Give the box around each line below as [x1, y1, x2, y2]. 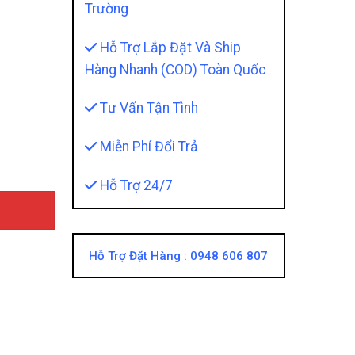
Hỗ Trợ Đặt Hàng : [89, 248, 191, 263]
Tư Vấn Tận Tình [96, 100, 198, 116]
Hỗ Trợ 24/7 [96, 177, 173, 193]
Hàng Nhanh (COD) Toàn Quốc [84, 61, 266, 78]
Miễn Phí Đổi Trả [96, 139, 198, 155]
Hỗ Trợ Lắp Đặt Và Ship [96, 39, 241, 55]
